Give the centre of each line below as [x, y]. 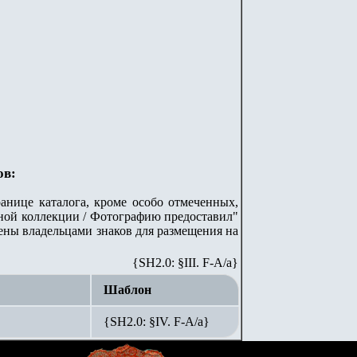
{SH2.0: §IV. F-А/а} [157, 322]
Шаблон [127, 290]
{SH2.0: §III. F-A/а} [185, 263]
